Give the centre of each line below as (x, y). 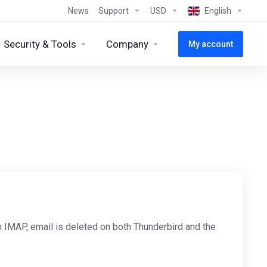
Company (127, 44)
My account (211, 44)
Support (114, 11)
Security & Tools (40, 44)
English (218, 11)
